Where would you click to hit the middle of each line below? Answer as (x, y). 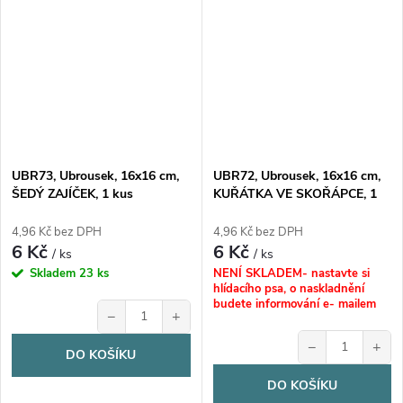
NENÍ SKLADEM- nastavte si (291, 273)
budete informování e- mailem (294, 304)
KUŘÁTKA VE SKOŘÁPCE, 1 (295, 193)
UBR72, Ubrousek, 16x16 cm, (296, 175)
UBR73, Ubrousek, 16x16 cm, (95, 175)
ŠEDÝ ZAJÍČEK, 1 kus (72, 193)
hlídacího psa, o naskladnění (288, 288)
